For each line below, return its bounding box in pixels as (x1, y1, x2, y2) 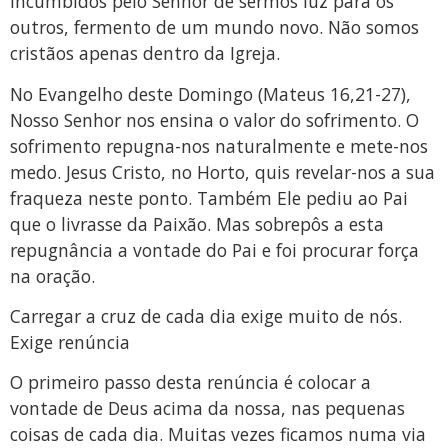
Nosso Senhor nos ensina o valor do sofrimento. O (10, 107, 419, 132)
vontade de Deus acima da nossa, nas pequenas (10, 396, 405, 421)
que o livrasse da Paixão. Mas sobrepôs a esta (10, 211, 384, 236)
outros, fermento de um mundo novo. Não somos (10, 15, 419, 40)
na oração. (10, 263, 95, 288)
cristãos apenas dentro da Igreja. (10, 41, 280, 66)
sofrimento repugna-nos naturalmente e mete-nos (10, 133, 428, 158)
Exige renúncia (10, 329, 130, 354)
